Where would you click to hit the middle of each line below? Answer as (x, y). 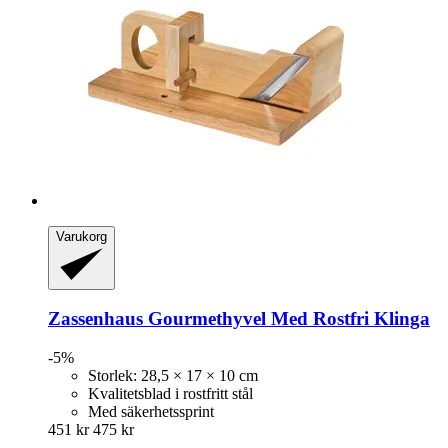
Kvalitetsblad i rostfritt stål (170, 393)
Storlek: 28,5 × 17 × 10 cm (173, 375)
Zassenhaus (95, 319)
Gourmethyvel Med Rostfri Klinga (286, 319)
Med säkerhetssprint (151, 411)
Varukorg (81, 236)
